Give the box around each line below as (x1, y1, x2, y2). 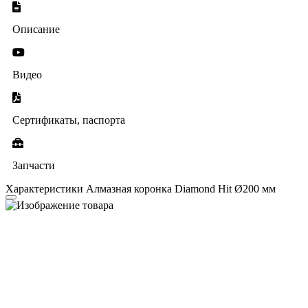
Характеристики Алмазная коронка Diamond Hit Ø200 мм (5, 182, 276, 195)
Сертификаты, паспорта (12, 113, 125, 126)
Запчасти (12, 159, 55, 171)
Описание (12, 23, 60, 35)
